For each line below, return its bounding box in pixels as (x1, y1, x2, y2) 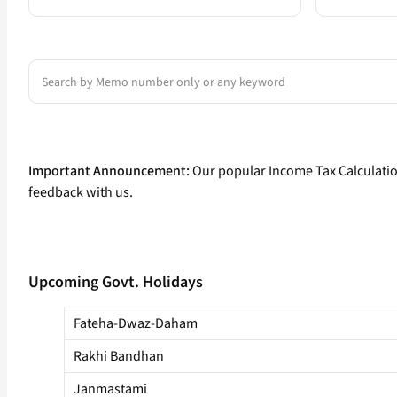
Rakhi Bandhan (74, 346, 164, 367)
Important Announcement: (28, 161, 190, 182)
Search (27, 59, 69, 80)
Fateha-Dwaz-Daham (74, 314, 198, 334)
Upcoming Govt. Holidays (28, 271, 203, 294)
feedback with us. (28, 183, 133, 203)
